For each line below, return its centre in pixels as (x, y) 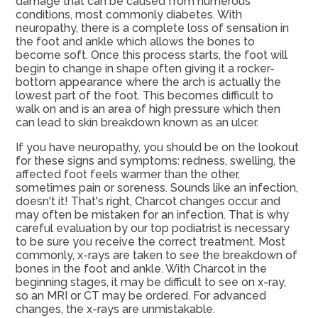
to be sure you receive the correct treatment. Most (150, 242)
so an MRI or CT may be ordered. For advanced (141, 296)
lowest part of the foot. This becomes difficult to (144, 96)
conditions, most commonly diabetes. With (128, 15)
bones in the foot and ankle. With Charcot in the (141, 269)
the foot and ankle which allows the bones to (135, 42)
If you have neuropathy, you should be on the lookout (157, 148)
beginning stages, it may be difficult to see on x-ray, (150, 283)
